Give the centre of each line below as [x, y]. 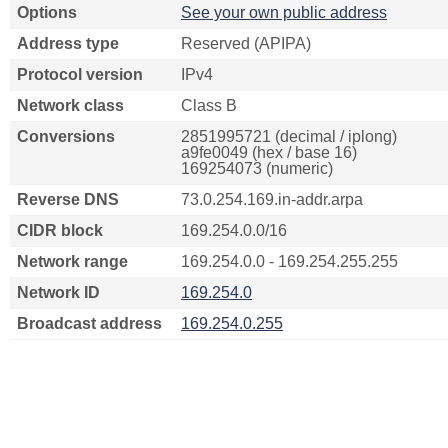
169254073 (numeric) [257, 168]
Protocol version [80, 74]
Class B [209, 105]
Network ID [58, 292]
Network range [72, 261]
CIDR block [60, 230]
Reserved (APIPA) [246, 43]
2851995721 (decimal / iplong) [289, 136]
